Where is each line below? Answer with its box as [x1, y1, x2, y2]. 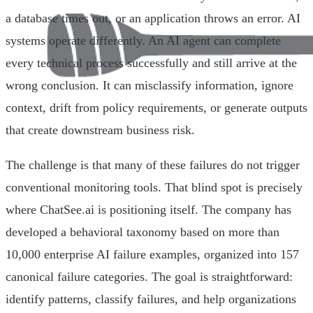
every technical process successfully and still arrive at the [6, 56, 297, 71]
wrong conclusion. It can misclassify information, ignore [6, 78, 293, 93]
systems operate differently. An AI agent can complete [6, 34, 281, 48]
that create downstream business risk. [6, 123, 195, 138]
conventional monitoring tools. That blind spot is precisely [6, 180, 303, 195]
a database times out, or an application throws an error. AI [6, 11, 300, 26]
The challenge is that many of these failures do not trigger [6, 158, 300, 173]
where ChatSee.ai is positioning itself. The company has [6, 203, 291, 217]
